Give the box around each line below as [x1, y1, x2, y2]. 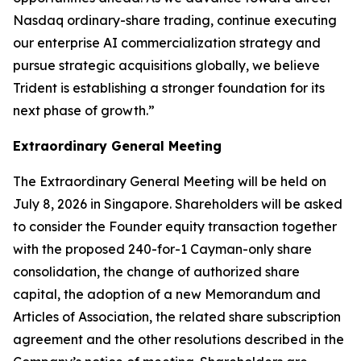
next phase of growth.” [13, 102, 155, 118]
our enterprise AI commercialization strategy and [13, 35, 321, 51]
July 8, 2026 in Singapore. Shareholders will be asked [13, 196, 342, 212]
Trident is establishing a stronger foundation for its [13, 80, 325, 96]
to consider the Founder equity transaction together [13, 218, 337, 234]
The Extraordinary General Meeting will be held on [13, 173, 326, 189]
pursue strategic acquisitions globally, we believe [13, 57, 320, 73]
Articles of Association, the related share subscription [13, 309, 341, 325]
